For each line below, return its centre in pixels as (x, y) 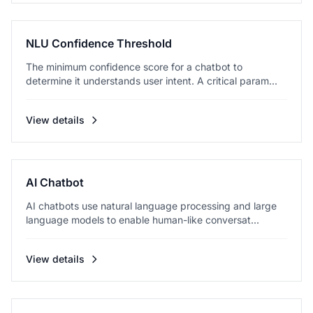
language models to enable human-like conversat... (143, 220)
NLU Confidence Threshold (99, 43)
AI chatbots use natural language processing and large (151, 206)
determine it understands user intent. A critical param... (152, 81)
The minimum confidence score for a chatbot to (134, 67)
